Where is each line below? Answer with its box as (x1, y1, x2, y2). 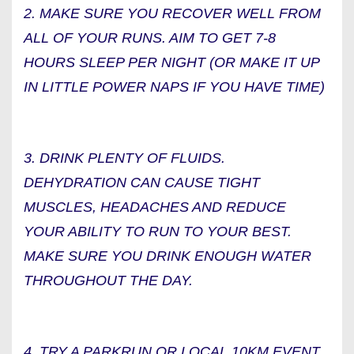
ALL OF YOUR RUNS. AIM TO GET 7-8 (24, 30, 276, 46)
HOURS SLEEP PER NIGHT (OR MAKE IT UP (24, 55, 319, 70)
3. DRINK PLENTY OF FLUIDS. (24, 150, 225, 166)
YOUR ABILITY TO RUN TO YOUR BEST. (24, 224, 292, 239)
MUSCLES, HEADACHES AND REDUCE (24, 199, 286, 215)
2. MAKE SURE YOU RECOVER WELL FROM (24, 6, 321, 21)
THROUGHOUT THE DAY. (24, 273, 193, 288)
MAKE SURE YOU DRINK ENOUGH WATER (24, 248, 311, 264)
